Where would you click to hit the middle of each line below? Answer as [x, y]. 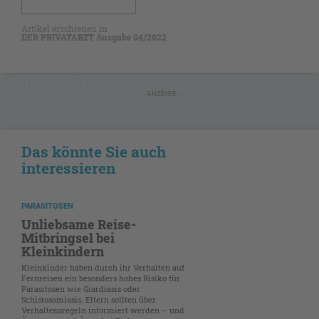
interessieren [68, 168]
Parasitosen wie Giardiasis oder [81, 288]
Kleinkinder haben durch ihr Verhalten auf [103, 267]
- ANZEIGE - [161, 93]
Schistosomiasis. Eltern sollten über [89, 299]
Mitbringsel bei [68, 237]
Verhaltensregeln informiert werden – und [103, 310]
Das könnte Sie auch [94, 151]
